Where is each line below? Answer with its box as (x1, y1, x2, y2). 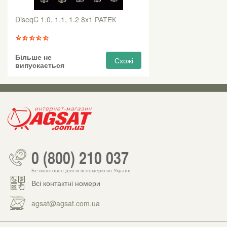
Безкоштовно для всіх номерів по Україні (31, 167, 130, 174)
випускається (15, 59, 64, 70)
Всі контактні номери (31, 177, 100, 188)
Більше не (15, 51, 52, 62)
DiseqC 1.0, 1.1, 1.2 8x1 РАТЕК (15, 14, 116, 24)
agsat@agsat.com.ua (31, 198, 100, 208)
